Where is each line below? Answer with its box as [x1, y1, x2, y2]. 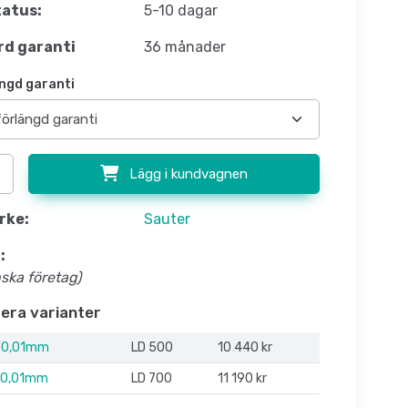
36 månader [143, 38, 226, 56]
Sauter [143, 210, 190, 229]
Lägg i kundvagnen [125, 166, 248, 183]
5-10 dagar [143, 2, 218, 20]
